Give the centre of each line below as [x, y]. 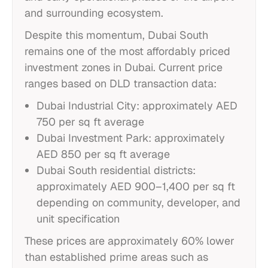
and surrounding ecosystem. [94, 13]
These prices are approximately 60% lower [130, 241]
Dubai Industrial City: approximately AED [137, 106]
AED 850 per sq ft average [103, 154]
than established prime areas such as [116, 257]
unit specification [78, 219]
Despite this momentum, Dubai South [116, 35]
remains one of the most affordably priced [127, 51]
